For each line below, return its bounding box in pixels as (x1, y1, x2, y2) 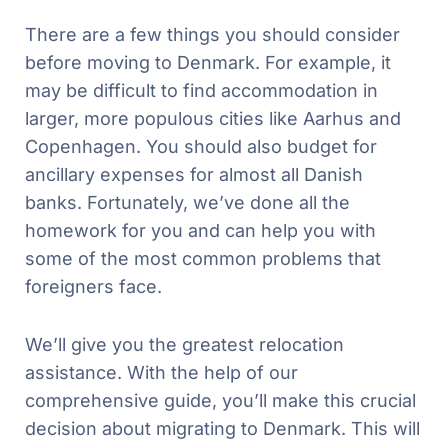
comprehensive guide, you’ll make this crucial (25, 389, 416, 411)
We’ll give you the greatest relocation (25, 333, 344, 355)
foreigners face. (25, 275, 162, 297)
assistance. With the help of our (25, 361, 298, 383)
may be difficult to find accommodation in (25, 79, 378, 101)
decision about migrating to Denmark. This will (25, 417, 420, 439)
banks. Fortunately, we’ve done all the (25, 191, 350, 213)
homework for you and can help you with (25, 219, 376, 241)
